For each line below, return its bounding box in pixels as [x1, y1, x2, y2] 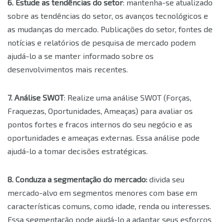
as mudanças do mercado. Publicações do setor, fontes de [7, 24, 213, 34]
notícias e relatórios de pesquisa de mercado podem [7, 38, 196, 48]
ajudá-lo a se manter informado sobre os [7, 51, 154, 61]
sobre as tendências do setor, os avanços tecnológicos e [7, 11, 208, 21]
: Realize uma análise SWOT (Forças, [64, 93, 191, 103]
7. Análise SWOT [7, 93, 64, 103]
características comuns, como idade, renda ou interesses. [7, 201, 211, 211]
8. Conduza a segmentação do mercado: [7, 174, 147, 184]
